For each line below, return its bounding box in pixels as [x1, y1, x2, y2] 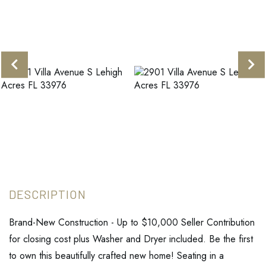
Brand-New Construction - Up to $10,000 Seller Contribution [9, 216, 255, 230]
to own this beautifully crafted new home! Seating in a [9, 249, 224, 263]
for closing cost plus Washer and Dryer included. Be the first [9, 232, 253, 246]
